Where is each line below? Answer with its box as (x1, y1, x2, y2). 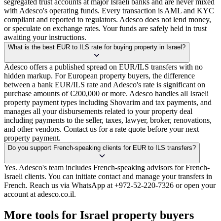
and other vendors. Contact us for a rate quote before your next (4, 125, 199, 134)
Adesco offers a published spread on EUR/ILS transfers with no (4, 63, 203, 72)
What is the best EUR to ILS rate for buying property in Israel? (8, 43, 185, 51)
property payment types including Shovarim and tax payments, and (4, 98, 212, 107)
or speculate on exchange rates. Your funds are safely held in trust (4, 24, 207, 33)
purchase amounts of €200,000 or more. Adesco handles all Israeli (4, 89, 209, 98)
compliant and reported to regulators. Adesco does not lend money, (4, 15, 211, 24)
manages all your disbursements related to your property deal (4, 107, 192, 116)
